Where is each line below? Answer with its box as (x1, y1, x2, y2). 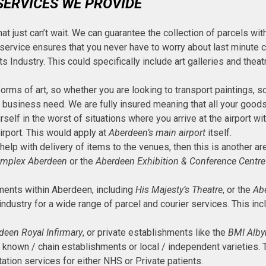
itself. (205, 127, 232, 139)
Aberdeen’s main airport (109, 127, 205, 139)
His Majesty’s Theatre (135, 184, 223, 196)
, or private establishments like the (83, 227, 228, 239)
